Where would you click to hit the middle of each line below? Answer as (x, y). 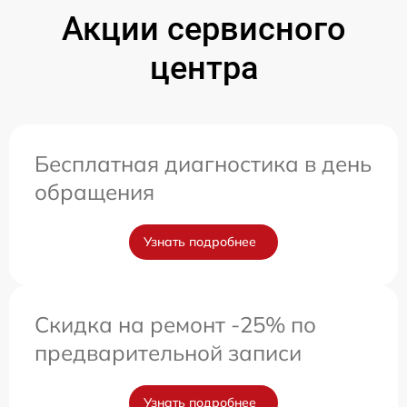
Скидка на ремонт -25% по (175, 325)
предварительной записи (168, 353)
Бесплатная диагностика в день (203, 164)
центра (203, 69)
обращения (94, 192)
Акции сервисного (203, 30)
